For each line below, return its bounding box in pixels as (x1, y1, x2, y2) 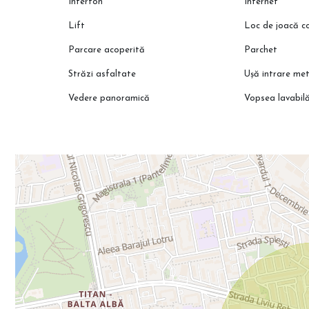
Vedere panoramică (68, 94, 150, 103)
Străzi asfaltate (68, 70, 137, 79)
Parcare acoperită (68, 46, 146, 55)
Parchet (244, 46, 278, 55)
